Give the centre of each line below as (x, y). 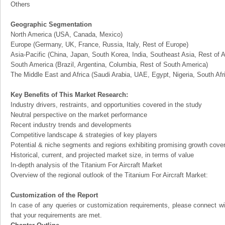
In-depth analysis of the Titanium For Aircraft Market (86, 165)
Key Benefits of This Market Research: (69, 95)
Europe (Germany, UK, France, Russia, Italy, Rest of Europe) (99, 44)
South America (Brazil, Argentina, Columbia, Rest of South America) (109, 65)
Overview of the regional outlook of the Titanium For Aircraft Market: (109, 175)
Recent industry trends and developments (71, 125)
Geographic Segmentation (51, 24)
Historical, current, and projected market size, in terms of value (102, 155)
